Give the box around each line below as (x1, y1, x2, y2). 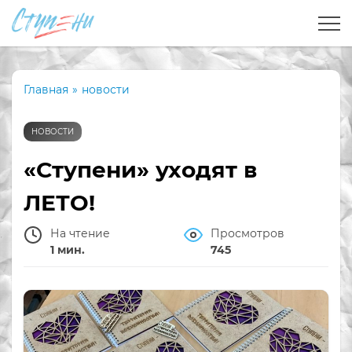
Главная (24, 82, 68, 97)
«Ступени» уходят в (24, 156, 257, 184)
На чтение (50, 226, 110, 241)
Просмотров (211, 226, 284, 241)
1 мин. (50, 243, 85, 258)
